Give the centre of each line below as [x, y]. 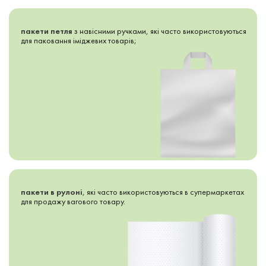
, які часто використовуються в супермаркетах [163, 192]
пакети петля [47, 31]
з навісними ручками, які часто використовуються [159, 31]
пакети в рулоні [52, 192]
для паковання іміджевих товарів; [79, 40]
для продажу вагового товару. [73, 201]
